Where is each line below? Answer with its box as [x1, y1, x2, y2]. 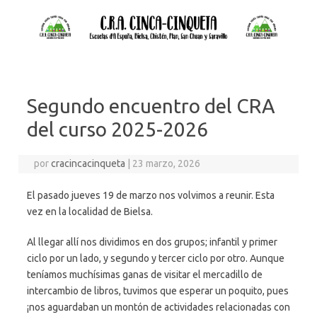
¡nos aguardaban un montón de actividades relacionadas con [27, 301, 290, 313]
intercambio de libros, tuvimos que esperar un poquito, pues [27, 284, 289, 296]
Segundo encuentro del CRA [27, 94, 275, 117]
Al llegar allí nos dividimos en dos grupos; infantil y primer [27, 236, 277, 248]
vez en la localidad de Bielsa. [27, 205, 153, 217]
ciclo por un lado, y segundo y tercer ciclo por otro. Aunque [27, 252, 284, 264]
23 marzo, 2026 [132, 157, 201, 169]
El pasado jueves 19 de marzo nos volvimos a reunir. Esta [27, 189, 275, 201]
